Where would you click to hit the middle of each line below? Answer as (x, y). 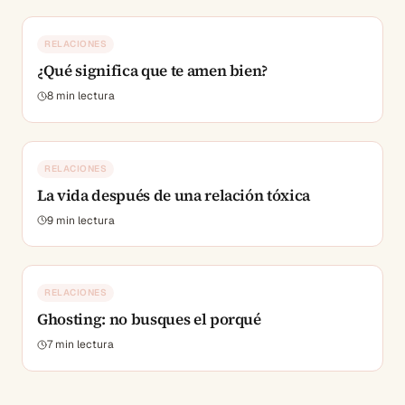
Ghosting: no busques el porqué (149, 320)
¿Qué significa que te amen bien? (153, 71)
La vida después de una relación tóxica (174, 195)
